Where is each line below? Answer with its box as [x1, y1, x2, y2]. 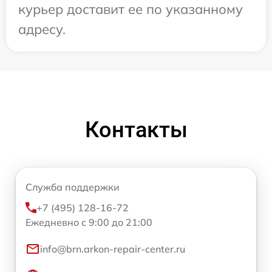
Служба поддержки [25, 181, 120, 194]
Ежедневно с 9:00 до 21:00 [25, 216, 152, 229]
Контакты [84, 117, 188, 143]
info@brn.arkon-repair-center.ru [40, 243, 185, 256]
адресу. [18, 21, 66, 38]
